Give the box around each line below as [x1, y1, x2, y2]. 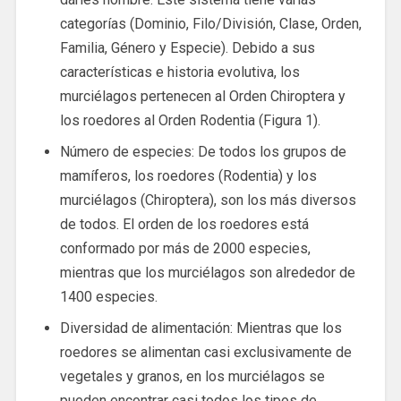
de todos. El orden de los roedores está [59, 216, 309, 234]
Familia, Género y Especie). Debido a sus [59, 39, 315, 57]
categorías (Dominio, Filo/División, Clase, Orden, [59, 15, 362, 33]
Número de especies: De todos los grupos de [59, 143, 346, 161]
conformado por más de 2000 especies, [59, 240, 311, 258]
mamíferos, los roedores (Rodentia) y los [59, 167, 317, 185]
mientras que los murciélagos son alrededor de [59, 264, 355, 282]
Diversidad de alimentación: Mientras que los [59, 320, 342, 337]
